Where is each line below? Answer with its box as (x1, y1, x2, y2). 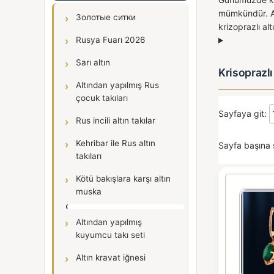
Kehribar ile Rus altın (76, 138, 155, 148)
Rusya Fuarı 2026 (76, 35, 145, 45)
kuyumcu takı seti (76, 230, 145, 240)
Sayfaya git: (218, 108, 269, 119)
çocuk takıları (76, 93, 128, 103)
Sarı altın (76, 57, 110, 67)
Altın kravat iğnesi (76, 253, 146, 262)
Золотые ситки (76, 12, 136, 22)
